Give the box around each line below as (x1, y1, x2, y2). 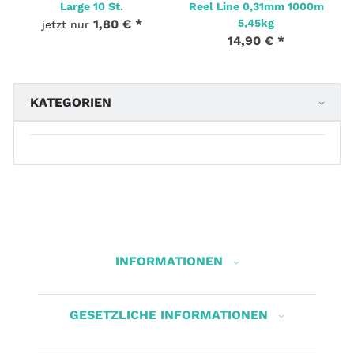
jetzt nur (41, 17, 93, 31)
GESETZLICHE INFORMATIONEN (70, 307, 272, 322)
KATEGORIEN (29, 95, 111, 111)
